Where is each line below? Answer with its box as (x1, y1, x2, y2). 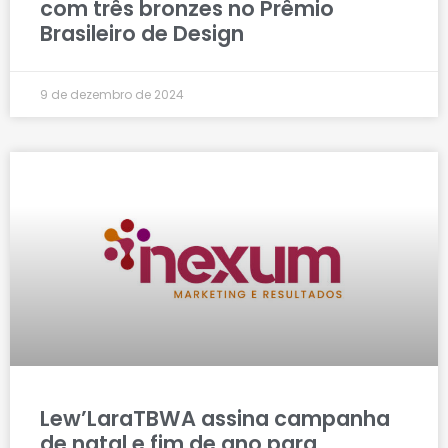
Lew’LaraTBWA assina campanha (40, 404, 390, 434)
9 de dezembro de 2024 (40, 86, 184, 104)
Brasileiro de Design (40, 19, 244, 49)
